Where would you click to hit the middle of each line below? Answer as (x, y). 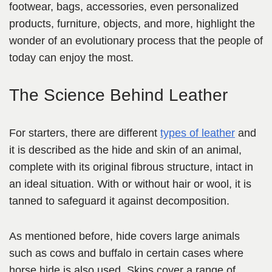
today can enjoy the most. (71, 58)
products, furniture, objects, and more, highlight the (132, 24)
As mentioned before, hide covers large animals (124, 236)
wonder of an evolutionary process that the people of (136, 41)
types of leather (198, 133)
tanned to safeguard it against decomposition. (119, 201)
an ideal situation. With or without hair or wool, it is (130, 184)
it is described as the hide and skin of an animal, (125, 150)
